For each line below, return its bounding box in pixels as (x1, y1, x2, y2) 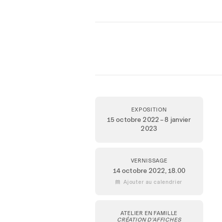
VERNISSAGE (130, 157, 167, 165)
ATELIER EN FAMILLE (120, 209, 178, 217)
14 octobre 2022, (112, 165, 168, 176)
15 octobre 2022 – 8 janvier (107, 114, 191, 125)
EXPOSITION (131, 106, 167, 113)
